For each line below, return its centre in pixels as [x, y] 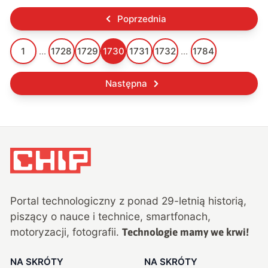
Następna [126, 84]
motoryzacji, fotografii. [65, 232]
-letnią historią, [211, 201]
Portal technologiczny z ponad [86, 201]
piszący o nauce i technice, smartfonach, [111, 217]
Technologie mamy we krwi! [186, 232]
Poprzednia [141, 19]
